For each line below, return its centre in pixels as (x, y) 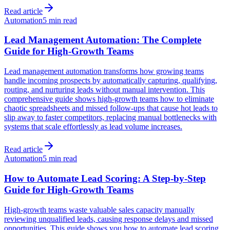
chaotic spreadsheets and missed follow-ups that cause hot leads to (111, 108)
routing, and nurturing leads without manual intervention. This (104, 90)
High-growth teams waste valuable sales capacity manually (99, 209)
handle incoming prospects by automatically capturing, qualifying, (111, 81)
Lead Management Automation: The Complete (103, 40)
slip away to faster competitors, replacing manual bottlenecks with (110, 118)
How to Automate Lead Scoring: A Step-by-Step (105, 178)
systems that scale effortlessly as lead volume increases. (93, 127)
